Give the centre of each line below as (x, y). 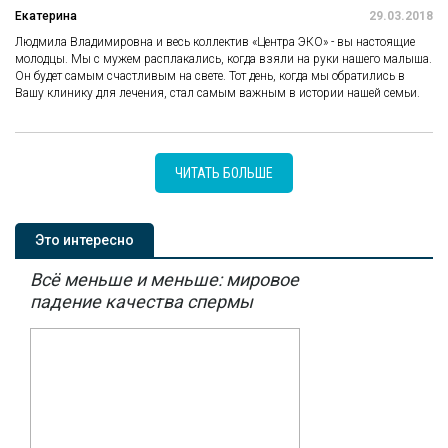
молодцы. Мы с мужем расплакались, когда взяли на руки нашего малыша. (223, 58)
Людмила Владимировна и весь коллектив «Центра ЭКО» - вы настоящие (215, 41)
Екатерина (46, 15)
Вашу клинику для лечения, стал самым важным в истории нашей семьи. (217, 92)
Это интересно (84, 239)
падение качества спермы (141, 301)
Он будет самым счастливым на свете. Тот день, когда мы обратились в (210, 75)
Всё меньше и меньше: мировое (164, 279)
